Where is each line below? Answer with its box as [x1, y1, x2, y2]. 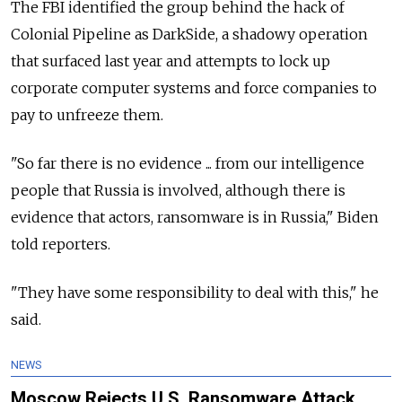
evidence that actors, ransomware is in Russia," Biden [11, 208, 379, 227]
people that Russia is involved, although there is [11, 181, 345, 200]
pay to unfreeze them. [11, 106, 163, 125]
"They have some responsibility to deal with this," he [11, 284, 379, 302]
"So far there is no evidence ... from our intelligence [11, 154, 364, 173]
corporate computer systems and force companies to [11, 79, 377, 98]
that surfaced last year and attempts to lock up [11, 52, 330, 71]
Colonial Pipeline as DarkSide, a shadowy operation [11, 25, 368, 44]
